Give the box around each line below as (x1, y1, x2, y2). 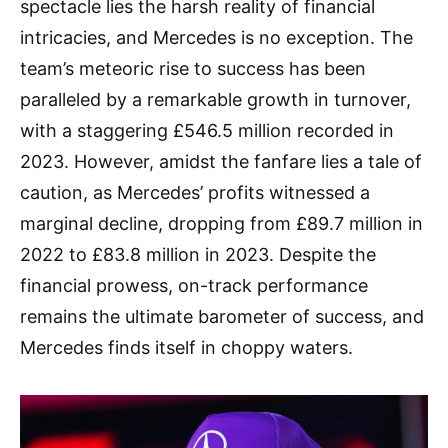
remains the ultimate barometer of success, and (20, 306, 424, 328)
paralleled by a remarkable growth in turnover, (20, 89, 411, 111)
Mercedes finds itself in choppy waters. (20, 337, 353, 359)
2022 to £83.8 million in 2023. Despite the (20, 244, 376, 266)
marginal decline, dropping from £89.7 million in (20, 213, 423, 235)
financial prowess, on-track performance (20, 275, 368, 297)
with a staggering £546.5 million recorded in (20, 120, 394, 142)
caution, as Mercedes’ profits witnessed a (20, 182, 370, 204)
